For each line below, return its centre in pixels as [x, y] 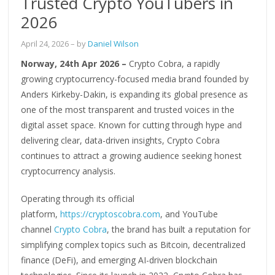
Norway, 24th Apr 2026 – [75, 63]
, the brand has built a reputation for [179, 229]
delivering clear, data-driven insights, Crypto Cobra [121, 140]
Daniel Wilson [114, 43]
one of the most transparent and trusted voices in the [128, 109]
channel [38, 229]
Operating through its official [78, 198]
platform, [41, 214]
